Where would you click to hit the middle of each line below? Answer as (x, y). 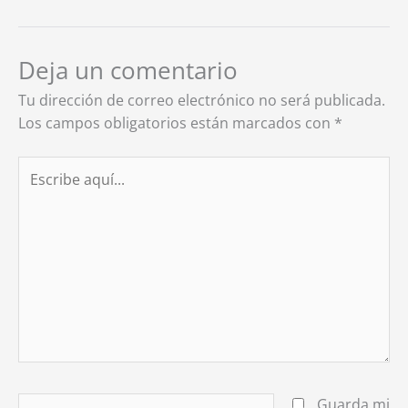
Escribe (42, 166)
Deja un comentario (128, 70)
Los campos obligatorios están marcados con (176, 122)
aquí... (38, 189)
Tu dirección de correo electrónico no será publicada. (202, 100)
